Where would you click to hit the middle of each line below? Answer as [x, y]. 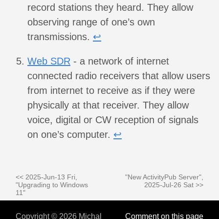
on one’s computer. [70, 135]
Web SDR [49, 61]
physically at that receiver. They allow [108, 105]
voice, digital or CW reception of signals [113, 120]
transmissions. [60, 37]
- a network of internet [120, 61]
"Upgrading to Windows [52, 185]
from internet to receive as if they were [111, 91]
